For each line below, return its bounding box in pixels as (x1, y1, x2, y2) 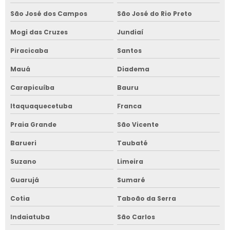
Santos (117, 46, 142, 55)
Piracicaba (10, 46, 48, 55)
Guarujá (10, 175, 39, 184)
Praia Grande (10, 120, 56, 129)
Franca (117, 101, 142, 110)
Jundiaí (117, 27, 143, 36)
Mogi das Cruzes (10, 27, 68, 36)
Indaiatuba (10, 212, 50, 221)
